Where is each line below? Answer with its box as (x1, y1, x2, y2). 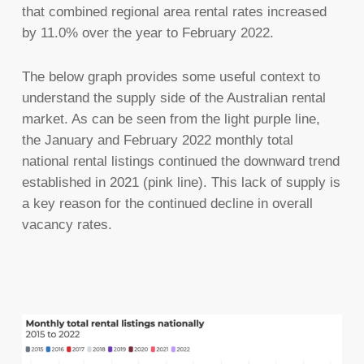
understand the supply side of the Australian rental (21, 90, 326, 106)
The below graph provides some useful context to (21, 69, 320, 85)
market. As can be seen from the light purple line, (21, 111, 320, 128)
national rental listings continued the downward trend (21, 154, 340, 170)
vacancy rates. (21, 217, 112, 233)
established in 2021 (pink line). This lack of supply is (21, 175, 340, 191)
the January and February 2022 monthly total (21, 132, 293, 149)
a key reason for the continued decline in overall (21, 196, 313, 212)
